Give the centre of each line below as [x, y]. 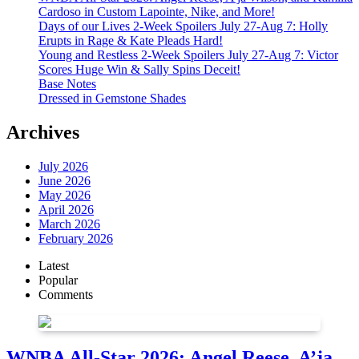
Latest [54, 265]
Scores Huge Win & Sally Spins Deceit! [139, 69]
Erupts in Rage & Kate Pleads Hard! [131, 40]
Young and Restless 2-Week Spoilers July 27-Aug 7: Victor [188, 55]
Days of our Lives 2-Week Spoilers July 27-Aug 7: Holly [183, 26]
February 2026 [76, 238]
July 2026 [63, 166]
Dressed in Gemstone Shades [112, 98]
